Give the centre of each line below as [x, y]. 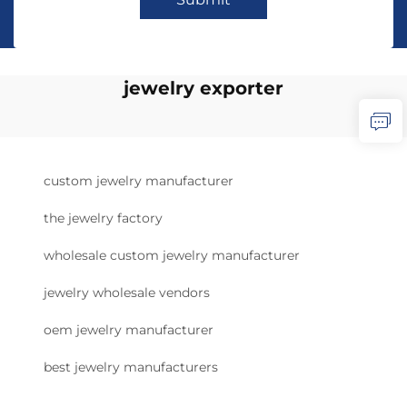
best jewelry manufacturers [131, 367]
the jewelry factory [103, 218]
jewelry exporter [203, 88]
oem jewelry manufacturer [129, 330]
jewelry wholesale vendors [127, 293]
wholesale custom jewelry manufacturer [172, 255]
